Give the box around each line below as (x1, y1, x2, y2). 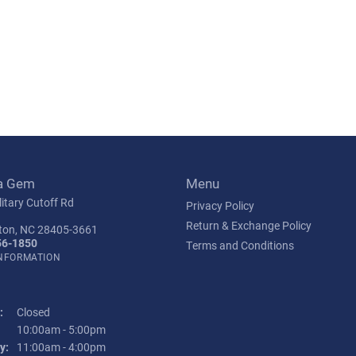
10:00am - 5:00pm (17, 322, 106, 338)
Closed (17, 304, 50, 320)
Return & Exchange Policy (186, 218, 311, 234)
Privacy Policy (186, 198, 254, 214)
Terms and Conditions (186, 238, 294, 253)
